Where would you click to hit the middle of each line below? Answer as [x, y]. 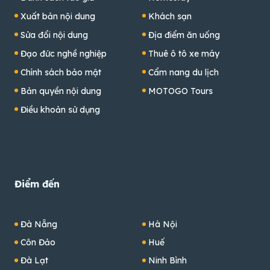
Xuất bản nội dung [58, 16]
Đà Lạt [34, 260]
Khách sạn [170, 16]
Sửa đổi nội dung [54, 35]
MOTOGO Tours [181, 91]
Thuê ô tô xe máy [184, 53]
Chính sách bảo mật [61, 72]
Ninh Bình [168, 260]
